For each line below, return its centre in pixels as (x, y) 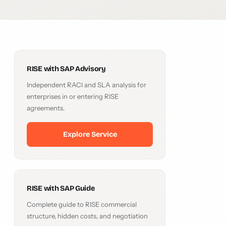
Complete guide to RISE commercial (82, 204)
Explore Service (90, 134)
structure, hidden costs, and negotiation (87, 216)
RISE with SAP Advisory (66, 69)
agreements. (46, 108)
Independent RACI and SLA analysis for (87, 85)
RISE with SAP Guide (61, 188)
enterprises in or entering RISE (73, 96)
